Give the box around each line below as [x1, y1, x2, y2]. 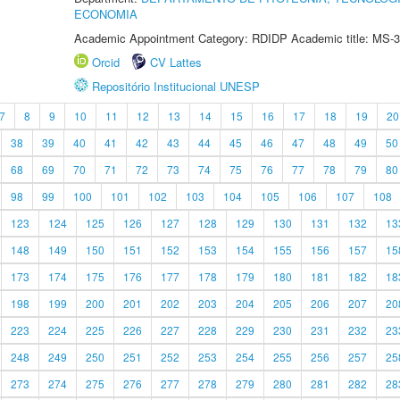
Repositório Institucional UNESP [92, 78, 260, 95]
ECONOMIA [74, 5, 137, 22]
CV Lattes [150, 54, 202, 71]
